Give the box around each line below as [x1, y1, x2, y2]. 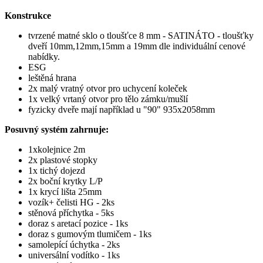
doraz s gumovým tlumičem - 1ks [28, 229, 151, 240]
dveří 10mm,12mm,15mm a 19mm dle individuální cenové [28, 41, 245, 52]
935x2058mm [163, 104, 215, 115]
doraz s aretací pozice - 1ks [28, 218, 128, 229]
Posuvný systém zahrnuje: [5, 124, 109, 135]
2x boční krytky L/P [28, 176, 103, 187]
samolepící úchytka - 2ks [28, 240, 120, 250]
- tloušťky [215, 31, 254, 41]
